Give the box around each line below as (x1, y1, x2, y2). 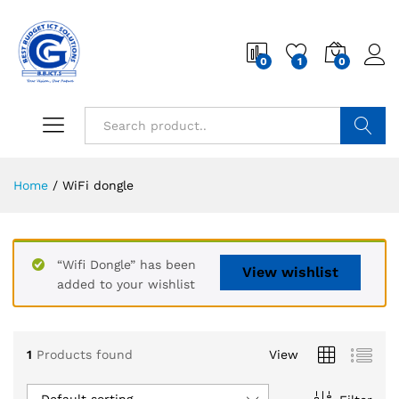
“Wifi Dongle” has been (57, 257, 196, 272)
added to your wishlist (57, 277, 195, 291)
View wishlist (242, 264, 338, 281)
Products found (37, 346, 133, 362)
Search (341, 156, 385, 170)
